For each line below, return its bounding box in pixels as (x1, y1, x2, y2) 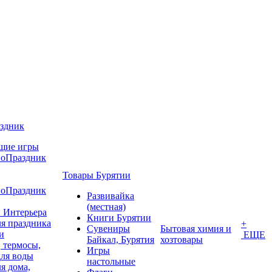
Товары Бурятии (63, 170, 131, 180)
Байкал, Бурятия (87, 234, 154, 245)
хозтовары (160, 234, 203, 245)
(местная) (87, 202, 126, 212)
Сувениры (87, 223, 130, 234)
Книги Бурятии (87, 212, 151, 223)
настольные (87, 256, 135, 267)
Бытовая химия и (160, 223, 231, 234)
